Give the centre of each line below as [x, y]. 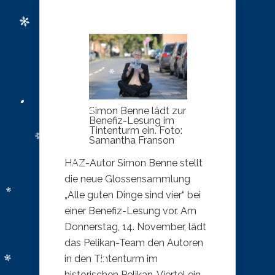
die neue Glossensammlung [127, 179]
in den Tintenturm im [111, 258]
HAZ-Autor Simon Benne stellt [134, 163]
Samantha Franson [132, 140]
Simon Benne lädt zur [137, 110]
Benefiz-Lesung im [132, 120]
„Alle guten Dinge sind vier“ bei [133, 195]
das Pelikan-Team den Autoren [134, 242]
